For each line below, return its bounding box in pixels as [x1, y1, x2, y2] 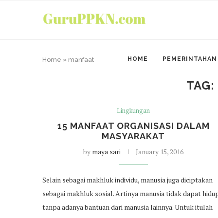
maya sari [92, 147, 121, 156]
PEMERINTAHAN [163, 55, 217, 62]
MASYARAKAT [102, 131, 165, 141]
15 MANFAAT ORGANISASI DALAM [57, 121, 210, 131]
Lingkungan [117, 106, 150, 115]
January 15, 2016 [136, 147, 184, 156]
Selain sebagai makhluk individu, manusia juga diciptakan [42, 175, 213, 184]
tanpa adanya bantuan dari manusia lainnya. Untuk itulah [42, 202, 213, 212]
